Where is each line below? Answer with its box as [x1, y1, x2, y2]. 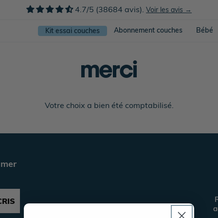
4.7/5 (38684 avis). [75, 4, 146, 14]
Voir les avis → [146, 5, 192, 14]
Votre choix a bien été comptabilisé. [44, 100, 174, 110]
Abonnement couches [113, 26, 182, 35]
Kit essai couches [45, 26, 100, 35]
